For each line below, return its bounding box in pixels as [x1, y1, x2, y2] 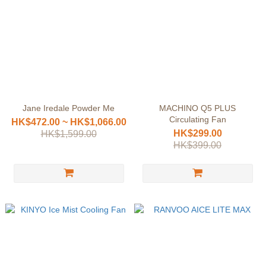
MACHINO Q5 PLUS [159, 103, 236, 113]
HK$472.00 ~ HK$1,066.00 [11, 117, 126, 127]
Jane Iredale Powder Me [23, 103, 115, 113]
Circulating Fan [169, 115, 226, 124]
